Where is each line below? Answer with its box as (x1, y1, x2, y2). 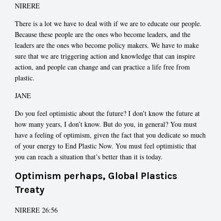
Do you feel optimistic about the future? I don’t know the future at (15, 108, 200, 118)
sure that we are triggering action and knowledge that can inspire (15, 51, 195, 61)
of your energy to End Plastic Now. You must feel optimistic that (15, 141, 196, 150)
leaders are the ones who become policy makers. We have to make (15, 40, 199, 50)
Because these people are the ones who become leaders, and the (15, 29, 190, 39)
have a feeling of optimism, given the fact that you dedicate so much (15, 130, 206, 140)
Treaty (15, 184, 44, 195)
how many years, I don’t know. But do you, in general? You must (15, 119, 197, 129)
